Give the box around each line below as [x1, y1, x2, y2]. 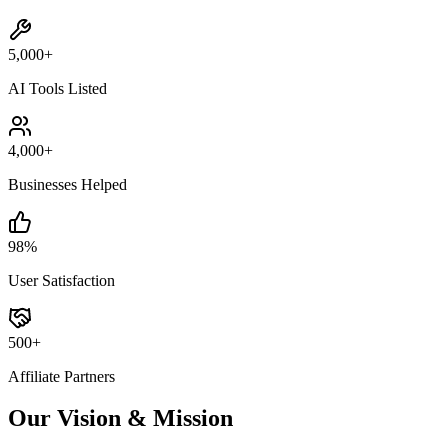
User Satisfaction [8, 271, 115, 289]
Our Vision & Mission [8, 405, 233, 432]
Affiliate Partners [8, 367, 115, 385]
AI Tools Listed [8, 79, 107, 97]
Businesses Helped [8, 175, 127, 193]
